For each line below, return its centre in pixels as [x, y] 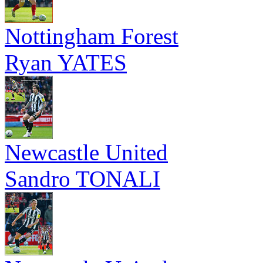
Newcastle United [86, 152]
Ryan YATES [66, 63]
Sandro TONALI [82, 179]
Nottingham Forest [92, 36]
